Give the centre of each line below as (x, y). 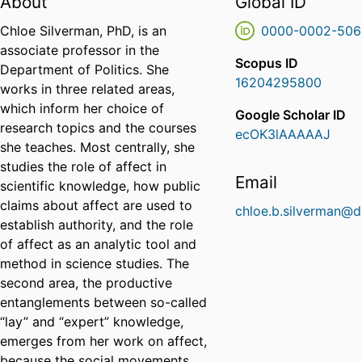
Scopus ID (267, 63)
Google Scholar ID (291, 115)
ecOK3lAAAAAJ (283, 135)
